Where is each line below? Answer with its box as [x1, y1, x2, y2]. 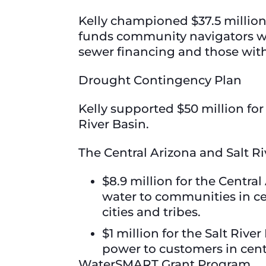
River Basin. [78, 117, 152, 132]
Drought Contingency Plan [78, 73, 245, 88]
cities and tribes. [102, 205, 204, 220]
